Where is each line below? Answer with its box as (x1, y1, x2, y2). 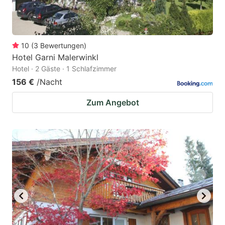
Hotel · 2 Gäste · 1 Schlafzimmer (12, 64, 117, 73)
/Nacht (37, 76, 62, 87)
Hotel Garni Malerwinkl (12, 52, 98, 62)
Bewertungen (40, 41, 84, 50)
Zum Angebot (86, 97, 139, 107)
